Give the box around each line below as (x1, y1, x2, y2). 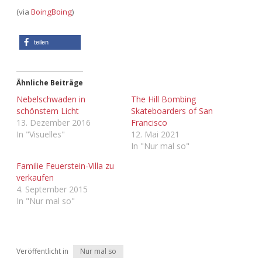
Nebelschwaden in (16, 94, 85, 105)
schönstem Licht (16, 105, 79, 117)
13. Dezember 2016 (16, 117, 91, 129)
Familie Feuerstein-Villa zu (16, 160, 114, 172)
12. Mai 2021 (131, 129, 180, 140)
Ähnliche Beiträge (16, 78, 83, 88)
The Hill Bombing (131, 94, 196, 105)
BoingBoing (31, 6, 72, 18)
